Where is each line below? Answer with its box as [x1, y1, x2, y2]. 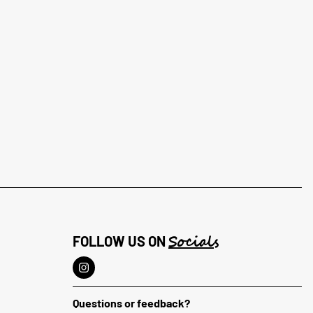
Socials [168, 231, 219, 254]
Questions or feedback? [73, 296, 190, 310]
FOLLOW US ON [73, 233, 168, 250]
